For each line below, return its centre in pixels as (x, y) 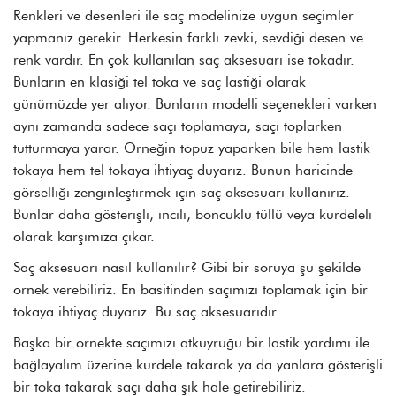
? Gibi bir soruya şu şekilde (275, 267)
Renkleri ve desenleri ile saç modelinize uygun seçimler (183, 15)
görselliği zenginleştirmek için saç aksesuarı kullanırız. (182, 192)
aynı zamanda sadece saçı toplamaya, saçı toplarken (178, 126)
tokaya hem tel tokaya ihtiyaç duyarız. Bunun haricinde (183, 170)
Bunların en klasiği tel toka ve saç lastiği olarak (160, 82)
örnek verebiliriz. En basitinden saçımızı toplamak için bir (190, 289)
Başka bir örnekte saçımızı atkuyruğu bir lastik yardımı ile (191, 343)
